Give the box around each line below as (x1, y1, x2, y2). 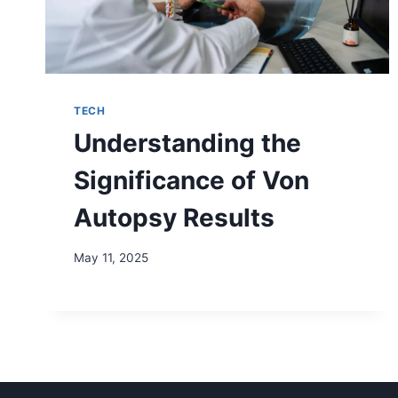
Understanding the (74, 128, 301, 159)
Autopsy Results (74, 203, 275, 234)
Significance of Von (74, 165, 309, 196)
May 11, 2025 (74, 250, 148, 265)
